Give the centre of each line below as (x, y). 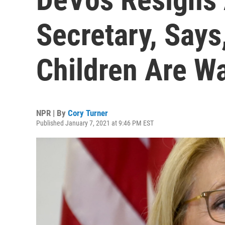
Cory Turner (88, 113)
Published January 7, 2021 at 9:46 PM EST (95, 123)
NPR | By (52, 113)
